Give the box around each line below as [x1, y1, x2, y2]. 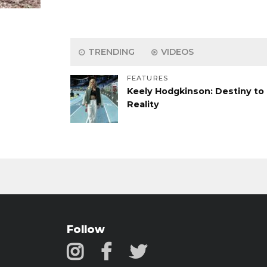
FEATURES [127, 74, 168, 82]
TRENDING [86, 46, 135, 57]
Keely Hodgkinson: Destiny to [127, 86, 264, 97]
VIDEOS [159, 46, 194, 57]
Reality [127, 99, 159, 110]
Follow [67, 223, 105, 235]
